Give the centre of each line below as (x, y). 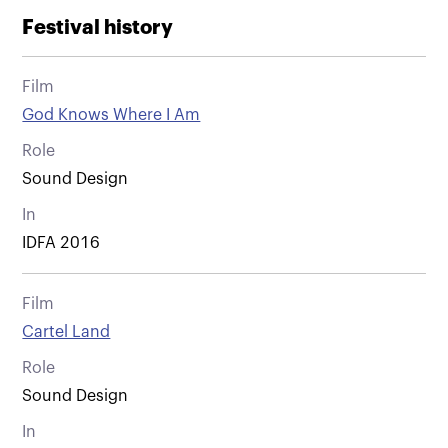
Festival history (98, 27)
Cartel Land (66, 331)
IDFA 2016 (61, 242)
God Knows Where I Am (111, 114)
